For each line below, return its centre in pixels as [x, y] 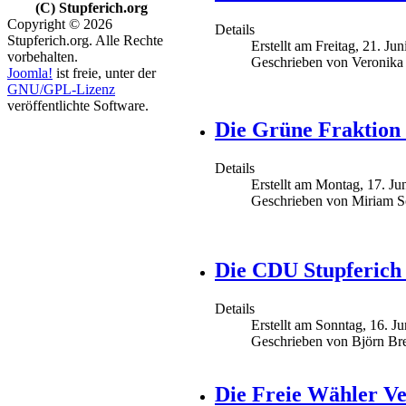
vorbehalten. [43, 57]
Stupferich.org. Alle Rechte [85, 40]
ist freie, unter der [104, 73]
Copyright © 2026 [60, 24]
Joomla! [30, 73]
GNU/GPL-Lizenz [61, 89]
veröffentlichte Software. [78, 106]
